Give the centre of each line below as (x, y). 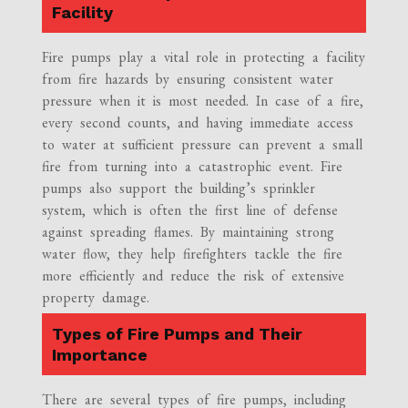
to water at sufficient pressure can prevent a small (203, 145)
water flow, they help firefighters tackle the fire (193, 254)
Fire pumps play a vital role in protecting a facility (204, 57)
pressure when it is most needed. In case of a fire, (203, 101)
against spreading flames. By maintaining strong (189, 232)
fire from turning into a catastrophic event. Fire (193, 167)
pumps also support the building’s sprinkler (179, 189)
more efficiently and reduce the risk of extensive (194, 276)
